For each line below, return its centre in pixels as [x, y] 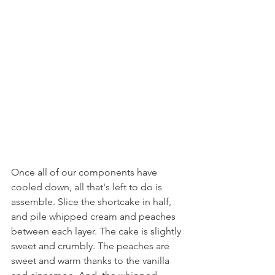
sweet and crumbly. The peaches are [91, 246]
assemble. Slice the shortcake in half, [92, 202]
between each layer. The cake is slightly [97, 231]
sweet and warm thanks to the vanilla [91, 261]
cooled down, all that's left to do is [88, 187]
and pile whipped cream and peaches [95, 216]
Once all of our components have [85, 172]
